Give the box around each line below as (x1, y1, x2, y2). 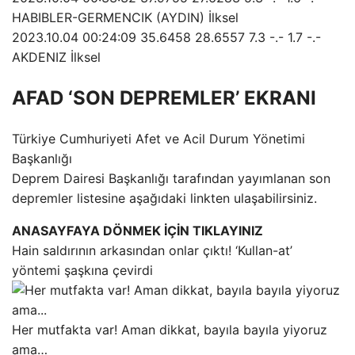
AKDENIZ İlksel (12, 48, 101, 65)
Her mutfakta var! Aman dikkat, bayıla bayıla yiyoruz (12, 321, 327, 338)
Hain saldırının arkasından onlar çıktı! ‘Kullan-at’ (12, 242, 292, 258)
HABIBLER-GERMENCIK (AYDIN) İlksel (12, 9, 239, 25)
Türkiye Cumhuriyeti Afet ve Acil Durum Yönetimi (12, 130, 305, 147)
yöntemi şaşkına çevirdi (12, 261, 153, 278)
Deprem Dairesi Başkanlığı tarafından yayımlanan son (12, 170, 330, 186)
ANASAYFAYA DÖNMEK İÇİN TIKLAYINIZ (12, 222, 263, 239)
